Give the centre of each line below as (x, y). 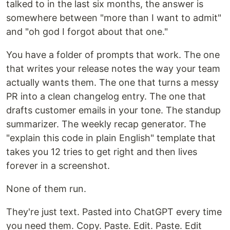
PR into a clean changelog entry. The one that (106, 96)
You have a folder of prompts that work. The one (113, 55)
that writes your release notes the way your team (113, 69)
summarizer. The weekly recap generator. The (106, 124)
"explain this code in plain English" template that (111, 138)
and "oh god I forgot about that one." (87, 32)
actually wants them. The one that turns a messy (112, 82)
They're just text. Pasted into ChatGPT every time (114, 212)
